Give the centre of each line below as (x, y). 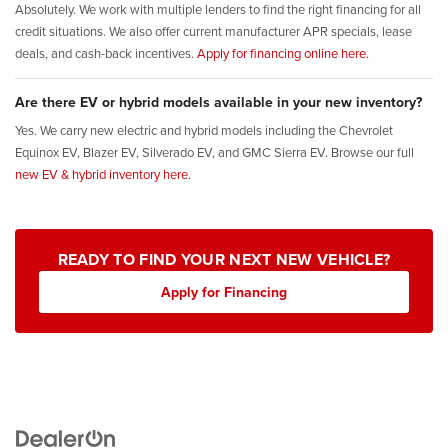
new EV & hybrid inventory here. (103, 174)
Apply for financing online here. (283, 53)
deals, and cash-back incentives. (106, 53)
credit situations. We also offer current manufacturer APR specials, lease (213, 31)
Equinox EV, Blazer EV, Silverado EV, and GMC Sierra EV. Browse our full (214, 152)
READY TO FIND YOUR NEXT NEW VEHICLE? (224, 260)
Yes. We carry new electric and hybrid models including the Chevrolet (204, 130)
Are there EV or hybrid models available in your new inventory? (218, 102)
